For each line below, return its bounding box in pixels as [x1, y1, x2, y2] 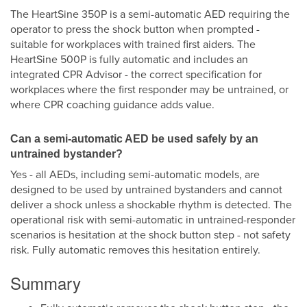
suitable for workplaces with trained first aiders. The [10, 37, 256, 51]
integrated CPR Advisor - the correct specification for [10, 67, 262, 82]
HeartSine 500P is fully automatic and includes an [10, 52, 248, 66]
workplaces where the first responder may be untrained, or [10, 82, 288, 97]
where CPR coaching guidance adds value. [10, 97, 214, 112]
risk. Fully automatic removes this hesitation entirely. [10, 243, 260, 257]
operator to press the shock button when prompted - [10, 22, 260, 36]
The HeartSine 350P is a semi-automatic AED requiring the [10, 7, 290, 21]
